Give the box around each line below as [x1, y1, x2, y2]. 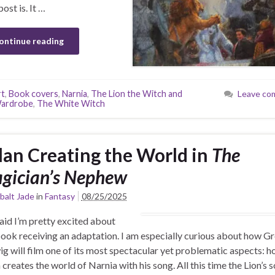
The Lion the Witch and [90, 88, 182, 99]
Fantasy [44, 191, 75, 202]
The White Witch [36, 98, 105, 109]
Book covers [8, 88, 58, 99]
